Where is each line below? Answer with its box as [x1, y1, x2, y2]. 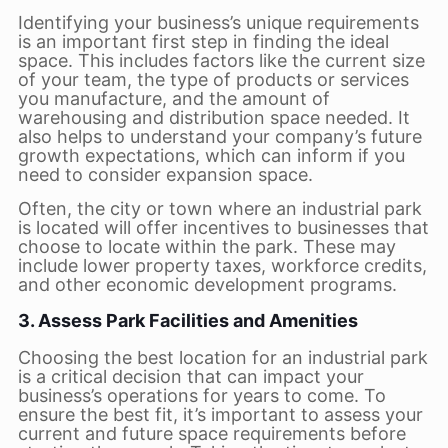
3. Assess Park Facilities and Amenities [17, 310, 358, 331]
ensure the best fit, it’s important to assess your [17, 404, 423, 425]
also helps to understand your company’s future [17, 126, 422, 147]
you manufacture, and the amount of [17, 88, 330, 109]
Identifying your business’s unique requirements [17, 12, 419, 33]
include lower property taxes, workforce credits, [17, 255, 427, 276]
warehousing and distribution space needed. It [17, 107, 410, 128]
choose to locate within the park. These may [17, 236, 396, 257]
